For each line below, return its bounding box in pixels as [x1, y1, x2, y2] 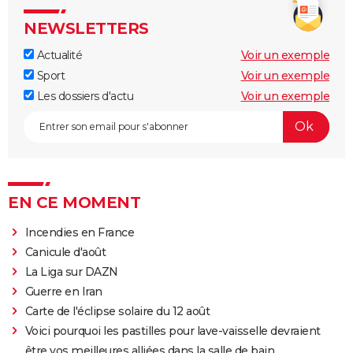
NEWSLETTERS [24, 18, 149, 38]
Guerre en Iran [24, 284, 102, 299]
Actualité [34, 47, 82, 62]
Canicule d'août [24, 244, 106, 259]
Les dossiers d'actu [34, 88, 133, 103]
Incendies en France [24, 225, 135, 240]
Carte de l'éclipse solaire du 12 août [24, 303, 210, 318]
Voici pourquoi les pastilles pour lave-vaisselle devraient [24, 323, 321, 338]
